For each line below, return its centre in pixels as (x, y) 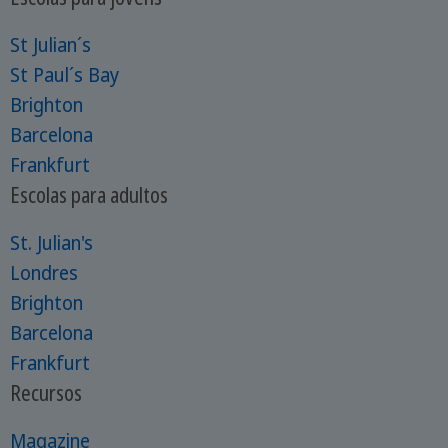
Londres (43, 272)
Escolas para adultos (88, 194)
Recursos (45, 392)
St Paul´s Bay (64, 74)
